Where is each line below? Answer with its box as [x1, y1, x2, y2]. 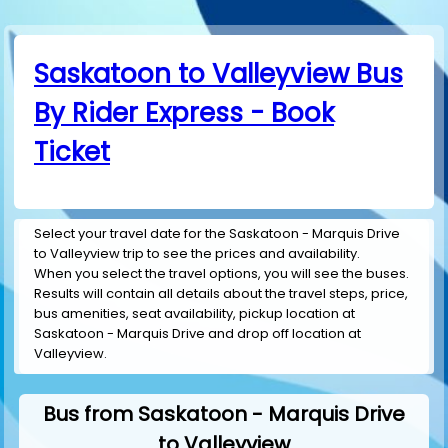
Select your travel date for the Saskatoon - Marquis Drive [34, 224, 400, 244]
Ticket [34, 134, 110, 170]
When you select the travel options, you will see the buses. [34, 264, 409, 284]
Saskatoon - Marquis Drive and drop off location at [34, 324, 361, 344]
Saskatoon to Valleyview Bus [34, 56, 403, 92]
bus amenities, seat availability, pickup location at [34, 304, 355, 324]
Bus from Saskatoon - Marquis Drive [43, 400, 405, 429]
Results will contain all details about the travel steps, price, [34, 284, 408, 304]
